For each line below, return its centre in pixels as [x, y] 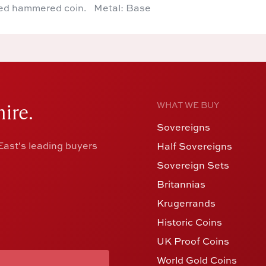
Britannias [181, 184]
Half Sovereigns [194, 146]
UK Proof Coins [193, 241]
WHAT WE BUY [188, 104]
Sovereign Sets [193, 165]
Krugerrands [186, 203]
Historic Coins [189, 222]
